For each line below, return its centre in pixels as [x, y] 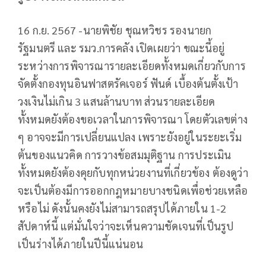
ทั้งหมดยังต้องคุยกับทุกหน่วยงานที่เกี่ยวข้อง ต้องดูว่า [133, 173]
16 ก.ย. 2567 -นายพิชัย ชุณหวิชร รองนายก [115, 30]
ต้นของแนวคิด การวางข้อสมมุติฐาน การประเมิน [125, 155]
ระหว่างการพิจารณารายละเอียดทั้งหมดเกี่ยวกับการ [132, 66]
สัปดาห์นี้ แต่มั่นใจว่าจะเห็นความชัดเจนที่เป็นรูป [126, 226]
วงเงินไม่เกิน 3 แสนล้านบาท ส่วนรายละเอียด [117, 102]
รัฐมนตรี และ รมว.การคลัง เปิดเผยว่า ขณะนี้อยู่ [121, 48]
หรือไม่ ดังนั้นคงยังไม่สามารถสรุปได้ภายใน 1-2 [122, 208]
